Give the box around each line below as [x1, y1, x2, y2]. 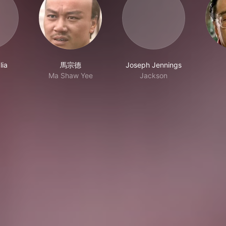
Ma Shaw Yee [48, 71, 93, 80]
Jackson [140, 71, 167, 80]
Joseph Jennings [126, 61, 182, 69]
